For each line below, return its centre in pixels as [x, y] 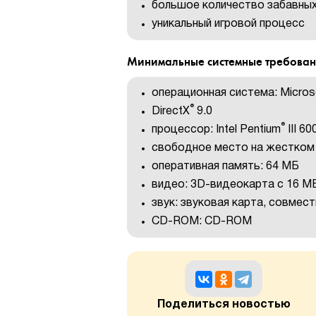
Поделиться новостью [224, 304]
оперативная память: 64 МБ [225, 166]
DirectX [171, 111]
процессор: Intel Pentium [216, 129]
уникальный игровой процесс [228, 24]
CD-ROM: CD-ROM [202, 221]
